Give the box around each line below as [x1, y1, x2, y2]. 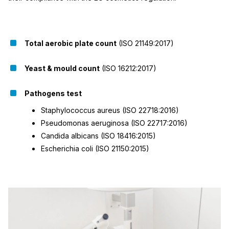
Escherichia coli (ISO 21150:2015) [41, 144, 149, 153]
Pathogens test [25, 89, 82, 98]
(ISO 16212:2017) [100, 64, 156, 73]
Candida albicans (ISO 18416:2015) [41, 131, 156, 140]
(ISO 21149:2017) [117, 39, 174, 48]
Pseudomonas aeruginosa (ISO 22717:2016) [41, 119, 188, 127]
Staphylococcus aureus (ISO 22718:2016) [41, 106, 179, 114]
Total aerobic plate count [25, 39, 117, 48]
